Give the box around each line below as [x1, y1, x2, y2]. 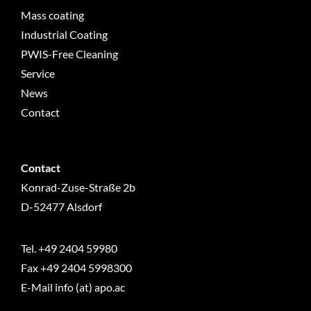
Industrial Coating [20, 28, 108, 42]
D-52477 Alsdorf [20, 200, 102, 214]
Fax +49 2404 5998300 [20, 261, 132, 275]
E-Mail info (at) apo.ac [20, 280, 125, 294]
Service [20, 67, 55, 81]
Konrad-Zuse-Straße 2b [20, 180, 135, 194]
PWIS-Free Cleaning [20, 47, 118, 61]
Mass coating [20, 8, 84, 22]
